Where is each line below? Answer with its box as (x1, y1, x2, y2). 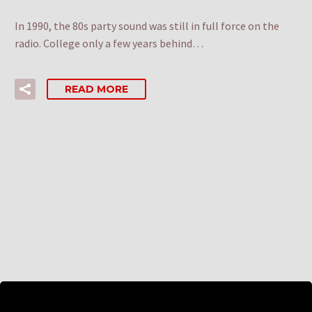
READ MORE (65, 82, 128, 95)
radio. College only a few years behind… (15, 36, 203, 50)
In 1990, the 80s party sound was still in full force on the (15, 18, 279, 33)
